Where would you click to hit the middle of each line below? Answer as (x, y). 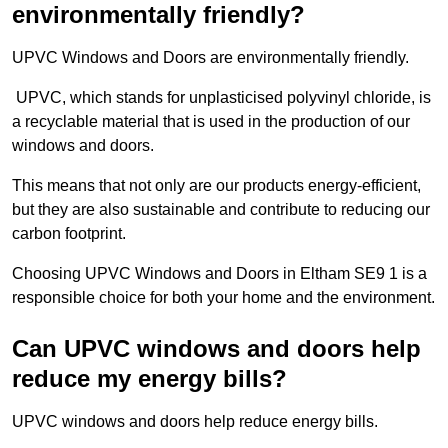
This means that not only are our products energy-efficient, (216, 185)
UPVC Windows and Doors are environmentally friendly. (210, 57)
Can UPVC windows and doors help (216, 348)
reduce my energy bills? (149, 378)
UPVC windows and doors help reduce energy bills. (195, 421)
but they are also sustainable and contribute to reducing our (221, 209)
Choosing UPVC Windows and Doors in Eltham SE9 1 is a (219, 273)
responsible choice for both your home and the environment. (223, 297)
